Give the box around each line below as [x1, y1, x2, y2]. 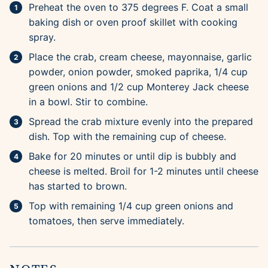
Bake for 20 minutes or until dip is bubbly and [29, 150, 236, 163]
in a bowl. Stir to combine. [29, 96, 148, 108]
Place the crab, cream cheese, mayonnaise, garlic [29, 51, 252, 63]
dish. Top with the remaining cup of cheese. [29, 130, 226, 143]
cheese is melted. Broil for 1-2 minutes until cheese [29, 165, 258, 178]
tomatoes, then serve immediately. [29, 215, 184, 227]
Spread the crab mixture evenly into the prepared [29, 115, 253, 128]
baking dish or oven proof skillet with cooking [29, 16, 237, 29]
